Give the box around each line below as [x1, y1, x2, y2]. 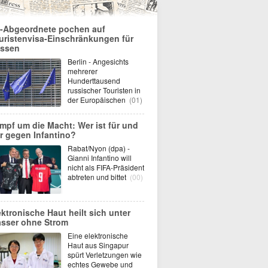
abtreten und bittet [68, 172, 128, 182]
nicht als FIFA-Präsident [68, 162, 144, 172]
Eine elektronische [68, 230, 128, 240]
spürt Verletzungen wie [68, 249, 142, 260]
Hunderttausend [68, 75, 120, 86]
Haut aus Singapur [68, 240, 129, 250]
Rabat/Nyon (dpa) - [68, 143, 130, 153]
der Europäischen [68, 95, 127, 105]
